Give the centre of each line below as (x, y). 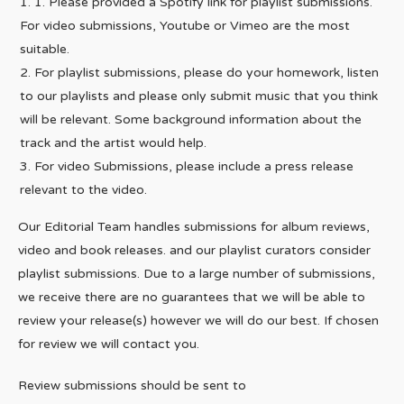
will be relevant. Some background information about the (191, 119)
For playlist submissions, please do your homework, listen (207, 72)
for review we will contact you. (109, 344)
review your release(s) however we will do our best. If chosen (198, 320)
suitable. (45, 49)
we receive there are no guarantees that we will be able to (192, 297)
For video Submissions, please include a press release (194, 166)
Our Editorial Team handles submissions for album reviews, (194, 226)
